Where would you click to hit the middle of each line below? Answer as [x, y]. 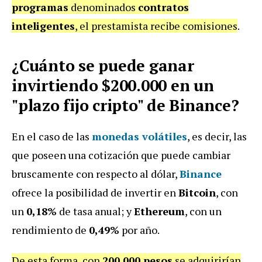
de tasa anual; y [95, 211]
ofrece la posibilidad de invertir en [95, 192]
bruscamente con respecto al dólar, [96, 173]
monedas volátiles [139, 136]
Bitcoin [197, 192]
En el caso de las [52, 136]
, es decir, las [217, 136]
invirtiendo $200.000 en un [113, 85]
